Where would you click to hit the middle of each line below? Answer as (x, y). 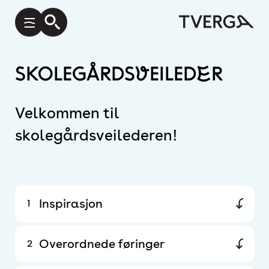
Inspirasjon (71, 204)
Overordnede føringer (102, 244)
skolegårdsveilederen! (96, 135)
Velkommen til (67, 113)
